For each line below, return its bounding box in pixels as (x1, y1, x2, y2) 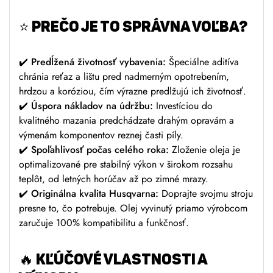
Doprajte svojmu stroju (158, 186, 253, 201)
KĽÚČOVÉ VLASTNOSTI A (36, 250, 207, 269)
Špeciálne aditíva (166, 55, 239, 69)
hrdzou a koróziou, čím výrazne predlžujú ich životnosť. (19, 84, 246, 99)
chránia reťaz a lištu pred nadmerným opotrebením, (19, 69, 229, 84)
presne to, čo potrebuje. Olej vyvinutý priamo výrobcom (19, 201, 247, 216)
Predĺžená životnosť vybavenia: (31, 55, 166, 69)
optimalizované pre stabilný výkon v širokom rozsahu (19, 157, 233, 172)
